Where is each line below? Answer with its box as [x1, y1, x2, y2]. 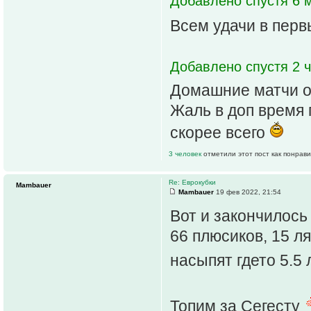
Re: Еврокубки [169, 178, 216, 186]
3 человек [169, 149, 203, 158]
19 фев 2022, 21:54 [214, 187, 281, 196]
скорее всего [170, 123, 269, 142]
